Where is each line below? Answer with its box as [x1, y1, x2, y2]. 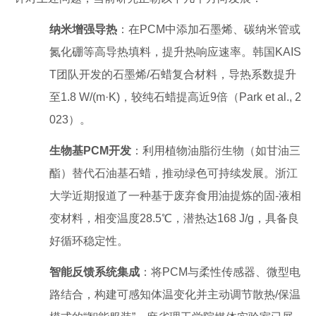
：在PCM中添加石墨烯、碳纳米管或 [117, 23, 300, 35]
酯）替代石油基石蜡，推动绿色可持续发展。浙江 [49, 167, 298, 179]
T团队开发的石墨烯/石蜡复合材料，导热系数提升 [49, 68, 296, 80]
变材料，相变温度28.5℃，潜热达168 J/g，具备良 [49, 212, 299, 224]
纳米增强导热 [49, 23, 117, 35]
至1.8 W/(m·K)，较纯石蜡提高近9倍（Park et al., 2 [49, 91, 301, 103]
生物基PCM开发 [49, 145, 131, 157]
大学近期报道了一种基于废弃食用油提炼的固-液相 [49, 190, 301, 202]
